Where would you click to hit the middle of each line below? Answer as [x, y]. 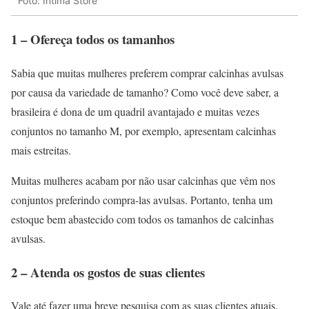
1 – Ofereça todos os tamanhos [93, 39]
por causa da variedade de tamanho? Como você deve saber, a [145, 92]
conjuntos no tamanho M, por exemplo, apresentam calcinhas [143, 130]
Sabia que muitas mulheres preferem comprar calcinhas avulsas [147, 72]
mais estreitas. [41, 150]
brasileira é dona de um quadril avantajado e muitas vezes [135, 111]
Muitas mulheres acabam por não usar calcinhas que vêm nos [143, 180]
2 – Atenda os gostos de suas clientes [108, 272]
